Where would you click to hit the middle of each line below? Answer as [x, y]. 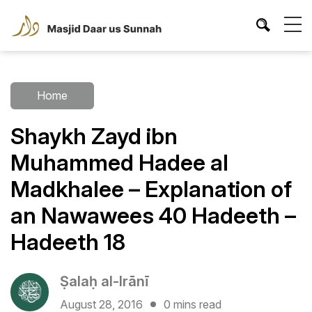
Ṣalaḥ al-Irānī [104, 281]
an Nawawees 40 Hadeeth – [153, 215]
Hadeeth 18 [68, 242]
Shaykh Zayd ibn [94, 136]
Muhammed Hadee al [119, 162]
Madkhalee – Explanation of [151, 189]
